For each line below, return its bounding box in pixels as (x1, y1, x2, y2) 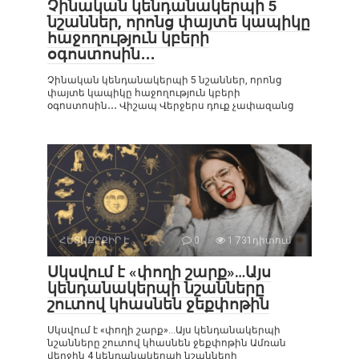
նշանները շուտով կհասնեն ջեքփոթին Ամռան (47, 337, 286, 349)
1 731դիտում (225, 235, 292, 247)
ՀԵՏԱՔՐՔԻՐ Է (59, 235, 130, 247)
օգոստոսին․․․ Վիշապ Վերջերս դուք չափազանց (47, 100, 294, 112)
